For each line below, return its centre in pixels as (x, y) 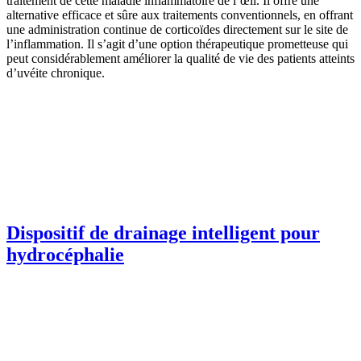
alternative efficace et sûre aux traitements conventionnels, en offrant (180, 15)
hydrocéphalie (65, 255)
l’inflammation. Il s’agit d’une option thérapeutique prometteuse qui (177, 44)
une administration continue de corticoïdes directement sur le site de (177, 30)
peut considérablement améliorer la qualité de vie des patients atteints (180, 59)
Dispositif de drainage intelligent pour (163, 233)
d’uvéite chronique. (56, 73)
